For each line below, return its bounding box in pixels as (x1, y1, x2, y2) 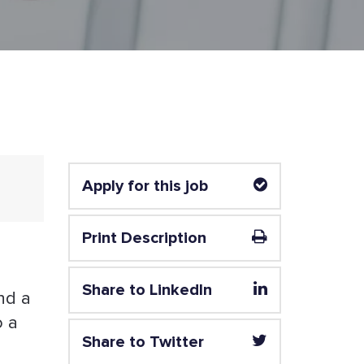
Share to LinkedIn (81, 280, 212, 300)
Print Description (81, 228, 206, 248)
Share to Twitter (81, 332, 204, 352)
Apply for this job (81, 176, 208, 196)
